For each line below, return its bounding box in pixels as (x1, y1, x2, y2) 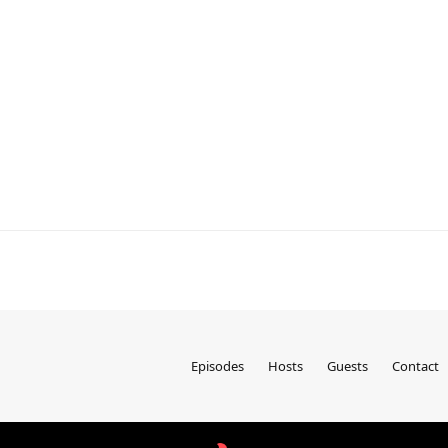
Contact (392, 357, 439, 375)
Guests (327, 357, 368, 375)
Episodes (191, 357, 244, 375)
